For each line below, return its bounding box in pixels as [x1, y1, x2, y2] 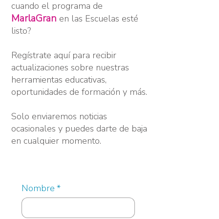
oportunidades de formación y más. [11, 86, 147, 98]
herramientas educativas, [11, 74, 107, 86]
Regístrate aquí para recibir [11, 49, 116, 61]
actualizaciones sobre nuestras [11, 62, 129, 73]
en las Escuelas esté [57, 13, 138, 24]
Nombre [22, 182, 55, 194]
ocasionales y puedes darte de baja [11, 123, 147, 134]
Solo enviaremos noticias [11, 110, 107, 122]
